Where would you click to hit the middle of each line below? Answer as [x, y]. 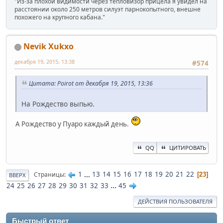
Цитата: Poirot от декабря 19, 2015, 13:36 [91, 84]
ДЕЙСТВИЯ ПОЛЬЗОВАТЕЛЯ [175, 201]
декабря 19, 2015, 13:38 [45, 62]
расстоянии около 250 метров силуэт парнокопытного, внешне [108, 9]
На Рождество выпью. [58, 104]
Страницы [49, 175]
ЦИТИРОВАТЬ [188, 147]
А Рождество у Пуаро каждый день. [73, 124]
